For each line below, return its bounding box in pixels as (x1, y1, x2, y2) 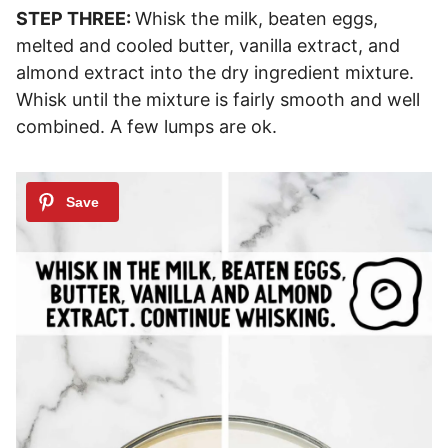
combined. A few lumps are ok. (16, 116, 277, 138)
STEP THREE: (16, 8, 135, 30)
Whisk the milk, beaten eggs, (135, 8, 378, 30)
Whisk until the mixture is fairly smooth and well (16, 89, 420, 111)
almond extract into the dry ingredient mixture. (16, 62, 414, 84)
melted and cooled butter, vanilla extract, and (16, 35, 400, 57)
